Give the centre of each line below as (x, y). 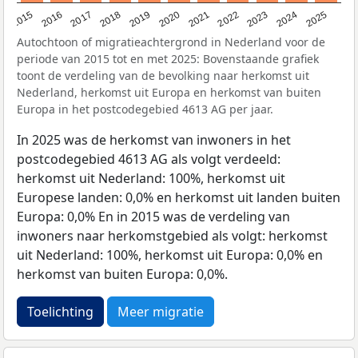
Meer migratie (161, 312)
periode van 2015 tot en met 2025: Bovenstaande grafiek (168, 59)
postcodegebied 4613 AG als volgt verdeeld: (149, 159)
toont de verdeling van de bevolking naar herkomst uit (163, 76)
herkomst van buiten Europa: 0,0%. (122, 274)
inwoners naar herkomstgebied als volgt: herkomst (172, 236)
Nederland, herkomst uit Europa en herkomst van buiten (169, 93)
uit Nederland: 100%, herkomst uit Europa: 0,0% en (170, 255)
